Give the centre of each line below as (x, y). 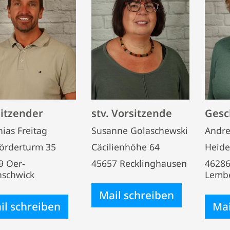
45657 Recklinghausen (139, 164)
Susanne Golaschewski (140, 131)
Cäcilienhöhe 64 (126, 147)
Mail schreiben (137, 195)
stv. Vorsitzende (132, 113)
